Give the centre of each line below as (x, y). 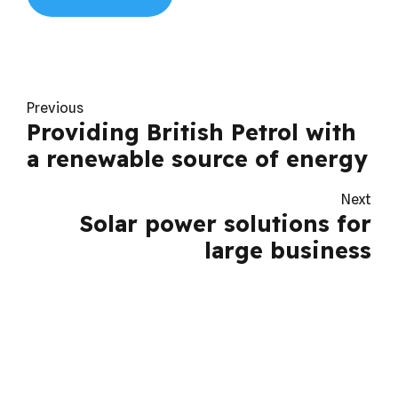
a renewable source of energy (197, 159)
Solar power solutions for (226, 223)
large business (288, 250)
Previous (55, 108)
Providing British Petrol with (191, 132)
